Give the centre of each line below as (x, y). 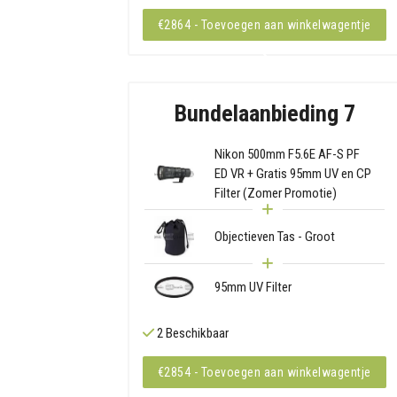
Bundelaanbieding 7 (264, 114)
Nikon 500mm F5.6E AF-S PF (287, 155)
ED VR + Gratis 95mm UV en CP (292, 174)
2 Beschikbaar (191, 334)
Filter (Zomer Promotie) (275, 194)
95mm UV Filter (253, 287)
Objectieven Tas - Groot (274, 237)
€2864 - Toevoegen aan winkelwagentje (264, 25)
